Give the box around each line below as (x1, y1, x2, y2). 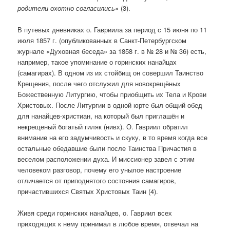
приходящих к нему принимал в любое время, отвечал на (17, 219, 199, 229)
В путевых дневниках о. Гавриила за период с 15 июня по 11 (17, 25, 207, 35)
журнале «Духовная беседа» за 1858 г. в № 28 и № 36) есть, (17, 46, 207, 56)
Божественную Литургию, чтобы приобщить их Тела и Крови (17, 89, 207, 100)
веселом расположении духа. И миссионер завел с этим (17, 154, 195, 164)
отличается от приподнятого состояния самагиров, (17, 176, 177, 186)
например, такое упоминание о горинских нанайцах (17, 57, 177, 67)
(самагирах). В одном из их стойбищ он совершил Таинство (17, 68, 204, 78)
